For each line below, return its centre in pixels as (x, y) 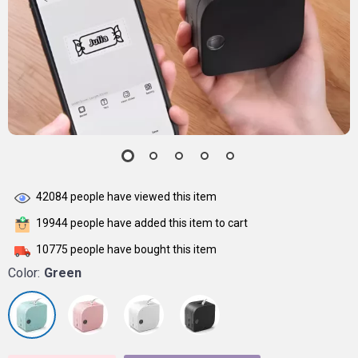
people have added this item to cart (158, 223)
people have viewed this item (142, 197)
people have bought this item (142, 250)
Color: (24, 273)
